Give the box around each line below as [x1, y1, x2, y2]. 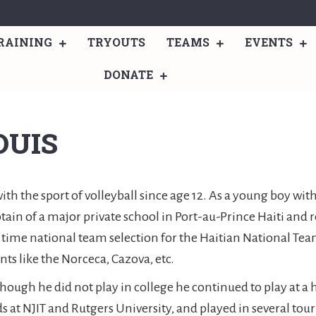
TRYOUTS [87, 35, 145, 49]
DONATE [104, 67, 154, 82]
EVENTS [244, 35, 293, 49]
